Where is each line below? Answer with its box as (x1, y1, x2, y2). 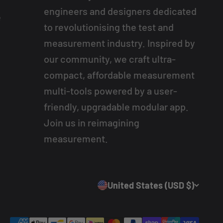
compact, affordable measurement (43, 69, 195, 81)
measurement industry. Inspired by (43, 37, 195, 49)
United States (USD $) (108, 180, 194, 191)
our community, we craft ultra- (43, 53, 176, 65)
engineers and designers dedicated (43, 5, 197, 17)
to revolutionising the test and (43, 21, 174, 33)
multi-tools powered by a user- (43, 85, 177, 97)
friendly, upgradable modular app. (43, 101, 189, 112)
